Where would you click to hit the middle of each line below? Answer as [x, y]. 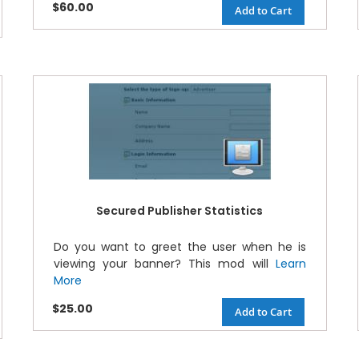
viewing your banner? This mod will [164, 263]
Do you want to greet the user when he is [179, 246]
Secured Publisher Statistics [180, 210]
